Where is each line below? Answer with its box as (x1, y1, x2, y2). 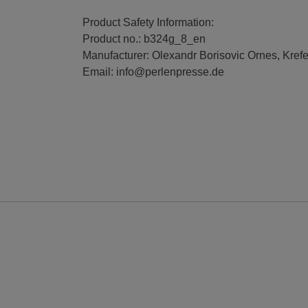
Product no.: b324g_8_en (82, 32, 206, 45)
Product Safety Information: (82, 16, 214, 28)
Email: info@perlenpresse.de (82, 65, 224, 78)
